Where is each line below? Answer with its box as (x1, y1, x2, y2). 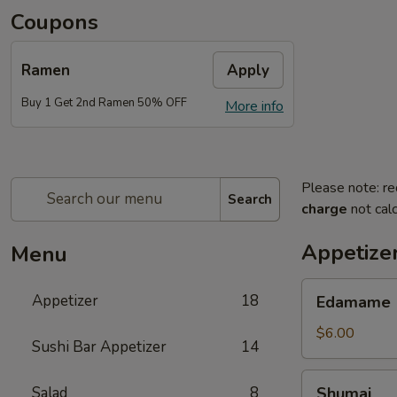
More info (225, 97, 284, 116)
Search (228, 190, 272, 208)
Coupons (11, 8, 98, 36)
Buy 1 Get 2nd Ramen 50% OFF (21, 95, 187, 111)
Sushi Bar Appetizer (32, 337, 167, 357)
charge (301, 199, 347, 219)
